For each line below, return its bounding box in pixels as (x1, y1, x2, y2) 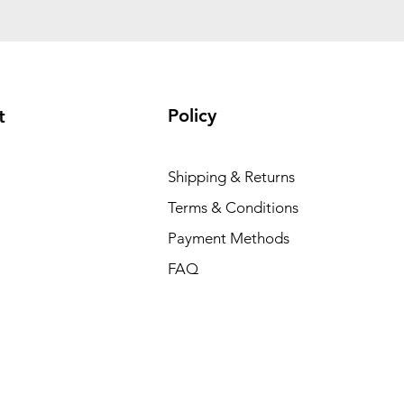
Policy (167, 105, 216, 126)
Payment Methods (167, 229, 293, 247)
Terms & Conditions (167, 198, 298, 216)
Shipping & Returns (167, 168, 295, 186)
